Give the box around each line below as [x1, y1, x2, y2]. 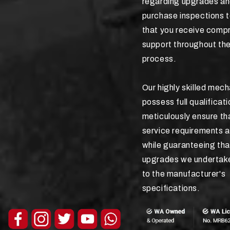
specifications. [142, 183, 200, 193]
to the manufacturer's [142, 169, 226, 178]
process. [142, 54, 177, 63]
